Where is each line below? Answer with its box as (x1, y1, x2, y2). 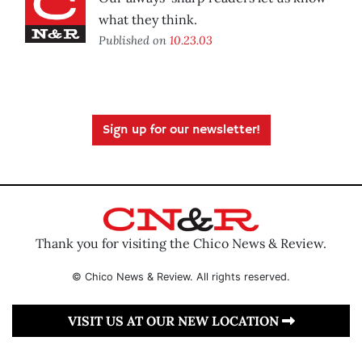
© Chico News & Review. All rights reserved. (72, 270, 290, 283)
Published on (99, 32, 170, 48)
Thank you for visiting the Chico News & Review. (36, 234, 326, 251)
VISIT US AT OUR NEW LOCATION (67, 312, 282, 329)
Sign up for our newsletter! (102, 122, 260, 139)
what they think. (99, 11, 197, 28)
